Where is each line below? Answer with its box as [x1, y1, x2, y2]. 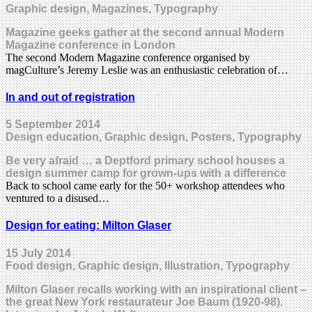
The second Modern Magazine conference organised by [6, 51, 250, 63]
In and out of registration [6, 91, 135, 103]
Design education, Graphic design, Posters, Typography [6, 131, 302, 143]
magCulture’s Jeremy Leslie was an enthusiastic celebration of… [6, 63, 288, 76]
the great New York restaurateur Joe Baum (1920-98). [6, 295, 283, 308]
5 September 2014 [6, 118, 100, 131]
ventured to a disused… [6, 192, 109, 205]
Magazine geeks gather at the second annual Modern [6, 26, 284, 38]
